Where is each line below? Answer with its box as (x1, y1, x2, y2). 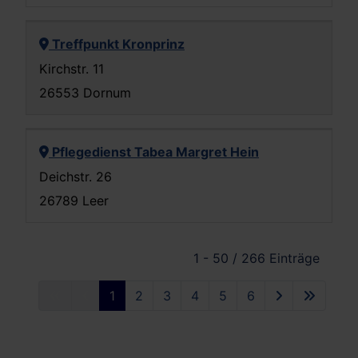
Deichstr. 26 (39, 168, 112, 185)
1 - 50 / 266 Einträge (193, 250, 320, 267)
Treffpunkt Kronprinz (49, 36, 185, 53)
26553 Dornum (39, 85, 131, 101)
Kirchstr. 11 (39, 60, 104, 77)
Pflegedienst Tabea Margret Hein (49, 144, 259, 161)
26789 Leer (39, 192, 109, 209)
